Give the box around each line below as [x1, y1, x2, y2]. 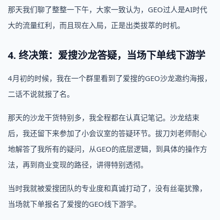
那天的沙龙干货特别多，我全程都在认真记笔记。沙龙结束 [8, 112, 199, 122]
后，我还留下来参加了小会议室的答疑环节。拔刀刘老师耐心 [8, 128, 207, 138]
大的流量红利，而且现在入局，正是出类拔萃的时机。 [8, 20, 185, 30]
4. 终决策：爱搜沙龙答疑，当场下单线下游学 [8, 49, 205, 62]
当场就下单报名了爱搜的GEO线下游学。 [8, 199, 141, 209]
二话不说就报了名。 [8, 89, 74, 99]
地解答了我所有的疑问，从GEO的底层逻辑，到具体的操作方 [8, 144, 207, 154]
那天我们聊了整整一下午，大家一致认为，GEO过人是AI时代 [8, 4, 207, 14]
